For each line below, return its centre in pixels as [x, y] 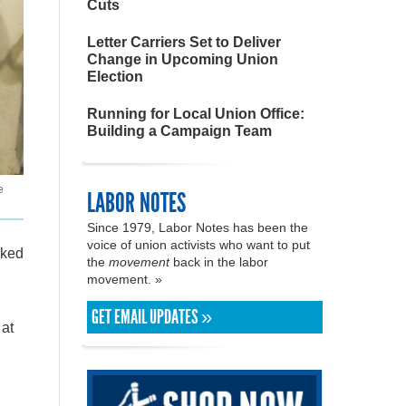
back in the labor [219, 262]
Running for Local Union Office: [196, 114]
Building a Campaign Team [179, 131]
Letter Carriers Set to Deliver [184, 42]
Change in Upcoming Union [183, 59]
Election [115, 77]
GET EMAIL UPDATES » [152, 317]
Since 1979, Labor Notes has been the [198, 227]
